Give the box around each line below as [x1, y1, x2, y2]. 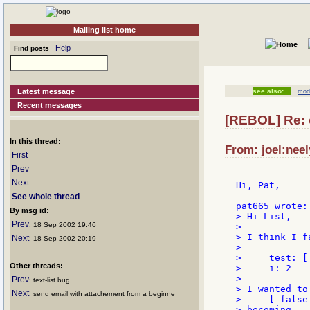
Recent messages [17, 101, 82, 109]
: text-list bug [29, 276, 70, 284]
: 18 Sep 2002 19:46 [29, 221, 96, 228]
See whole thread [12, 192, 80, 201]
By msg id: [10, 206, 49, 215]
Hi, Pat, [236, 180, 280, 191]
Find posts [10, 44, 49, 52]
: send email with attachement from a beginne [29, 290, 175, 298]
